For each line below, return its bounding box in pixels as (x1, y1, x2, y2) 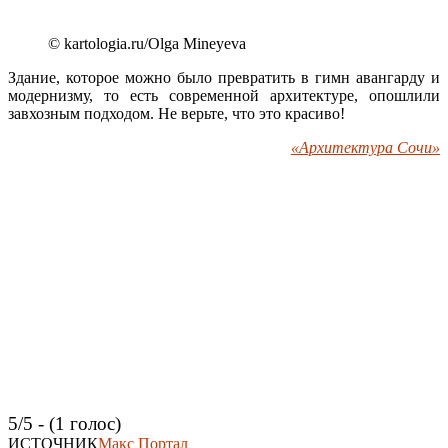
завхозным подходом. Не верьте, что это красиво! (8, 105, 345, 123)
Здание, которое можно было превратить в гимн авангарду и (8, 69, 440, 87)
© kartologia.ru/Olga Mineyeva (48, 35, 246, 53)
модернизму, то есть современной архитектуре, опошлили (8, 87, 440, 105)
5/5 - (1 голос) (8, 413, 121, 435)
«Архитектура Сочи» (291, 139, 440, 157)
